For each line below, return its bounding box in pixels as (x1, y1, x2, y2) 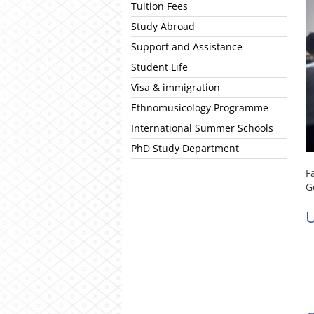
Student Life (131, 60, 188, 74)
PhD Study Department (131, 142, 239, 155)
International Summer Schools (131, 121, 273, 135)
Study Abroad (131, 20, 195, 33)
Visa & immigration (131, 81, 220, 94)
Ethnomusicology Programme (131, 101, 268, 114)
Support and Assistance (131, 40, 243, 53)
